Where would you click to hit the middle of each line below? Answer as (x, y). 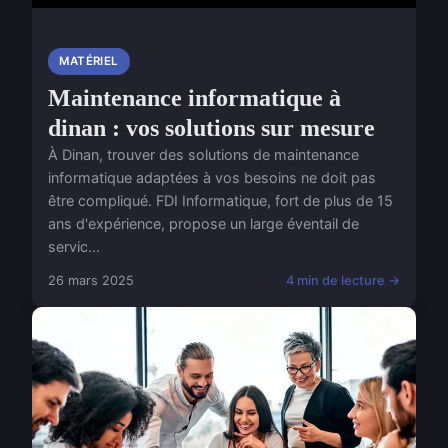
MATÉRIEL (89, 60)
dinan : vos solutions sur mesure (211, 127)
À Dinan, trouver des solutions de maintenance (203, 154)
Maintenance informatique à (194, 97)
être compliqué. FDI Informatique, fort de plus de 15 (220, 200)
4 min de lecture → (343, 280)
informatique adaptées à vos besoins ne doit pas (212, 177)
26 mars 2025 (91, 280)
